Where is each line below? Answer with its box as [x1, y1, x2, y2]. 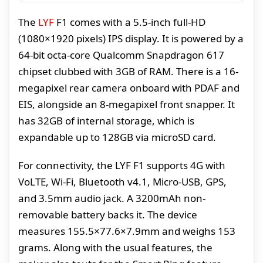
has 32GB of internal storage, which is [18, 113, 194, 127]
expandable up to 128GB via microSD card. [18, 130, 216, 144]
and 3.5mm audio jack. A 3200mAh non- [18, 191, 205, 205]
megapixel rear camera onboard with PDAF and [18, 80, 240, 95]
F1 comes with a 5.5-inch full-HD [54, 15, 205, 29]
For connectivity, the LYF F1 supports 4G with [18, 158, 225, 172]
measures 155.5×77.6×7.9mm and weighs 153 [18, 224, 235, 238]
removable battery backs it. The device [18, 207, 197, 221]
